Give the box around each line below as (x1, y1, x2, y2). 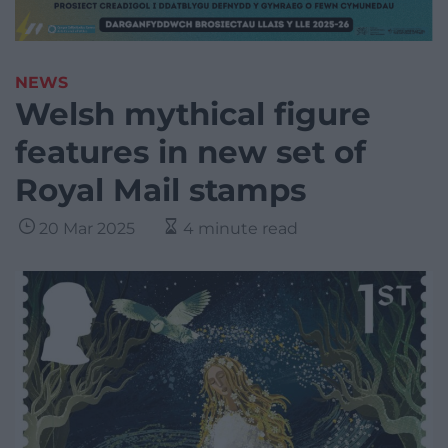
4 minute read (183, 219, 298, 239)
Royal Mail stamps (15, 171, 306, 210)
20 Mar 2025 (39, 219, 135, 239)
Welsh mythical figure (15, 95, 371, 134)
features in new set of (15, 133, 366, 172)
